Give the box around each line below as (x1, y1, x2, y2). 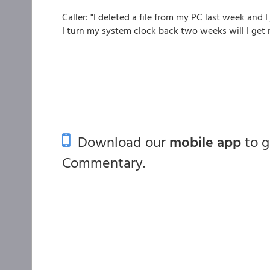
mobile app (169, 131, 241, 152)
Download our (71, 131, 169, 152)
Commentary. (62, 151, 145, 173)
